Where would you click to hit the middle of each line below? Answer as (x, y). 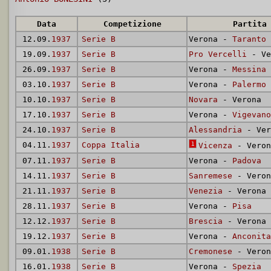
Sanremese (211, 176)
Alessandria (215, 130)
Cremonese (211, 251)
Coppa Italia (111, 145)
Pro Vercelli (218, 54)
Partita (250, 24)
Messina (249, 69)
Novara (203, 100)
